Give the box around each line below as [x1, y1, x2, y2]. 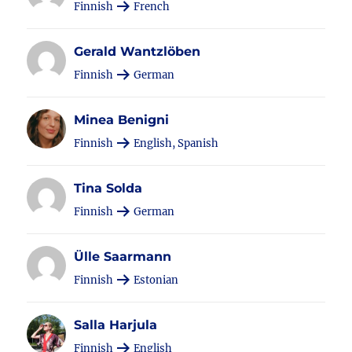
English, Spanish [131, 137, 219, 150]
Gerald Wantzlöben [74, 44, 201, 59]
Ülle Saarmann [74, 249, 172, 264]
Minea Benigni [74, 112, 170, 127]
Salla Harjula [74, 317, 158, 332]
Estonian [131, 273, 179, 287]
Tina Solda [74, 181, 143, 196]
